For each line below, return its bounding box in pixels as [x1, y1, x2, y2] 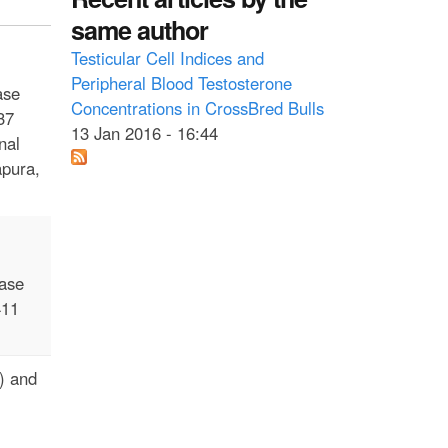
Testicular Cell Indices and [71, 45, 264, 70]
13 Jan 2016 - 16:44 [71, 120, 218, 145]
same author [71, 11, 208, 48]
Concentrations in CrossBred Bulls [71, 95, 324, 120]
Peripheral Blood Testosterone [71, 70, 292, 95]
